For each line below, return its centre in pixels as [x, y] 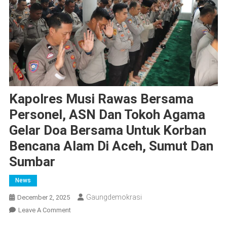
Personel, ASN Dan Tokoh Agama [107, 115]
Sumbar [33, 162]
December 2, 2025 [43, 198]
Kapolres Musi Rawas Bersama [101, 99]
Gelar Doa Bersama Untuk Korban [107, 130]
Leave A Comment [44, 210]
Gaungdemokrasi [114, 197]
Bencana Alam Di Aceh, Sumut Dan [111, 146]
